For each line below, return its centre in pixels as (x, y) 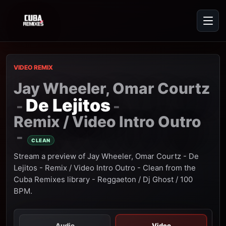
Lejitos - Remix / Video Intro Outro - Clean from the (105, 168)
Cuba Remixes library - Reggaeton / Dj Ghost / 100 (103, 179)
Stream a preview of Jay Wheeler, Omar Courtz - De (106, 156)
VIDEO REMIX (33, 67)
